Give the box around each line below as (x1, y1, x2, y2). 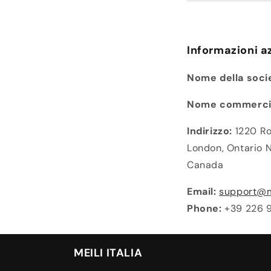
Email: (187, 184, 217, 198)
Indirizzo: (187, 124, 232, 137)
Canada (187, 158, 224, 171)
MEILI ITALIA (74, 246, 143, 260)
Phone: (187, 201, 222, 215)
